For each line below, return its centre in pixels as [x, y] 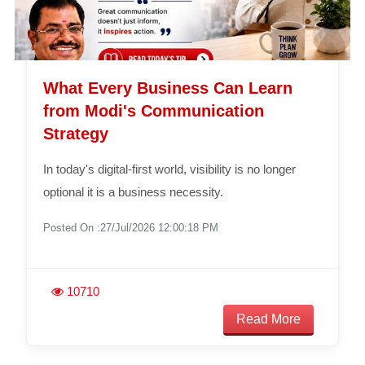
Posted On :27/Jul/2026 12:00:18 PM [130, 227]
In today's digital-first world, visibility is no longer [169, 169]
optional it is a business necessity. [133, 191]
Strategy [75, 133]
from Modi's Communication [153, 110]
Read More [269, 319]
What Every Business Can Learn [167, 88]
